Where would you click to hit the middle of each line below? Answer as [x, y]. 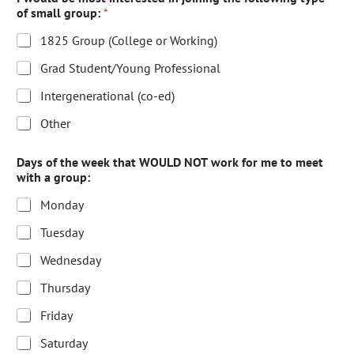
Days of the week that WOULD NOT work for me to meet [170, 162]
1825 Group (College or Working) [129, 40]
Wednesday [71, 260]
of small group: [60, 12]
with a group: [53, 177]
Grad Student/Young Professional [130, 68]
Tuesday [62, 232]
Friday [56, 315]
